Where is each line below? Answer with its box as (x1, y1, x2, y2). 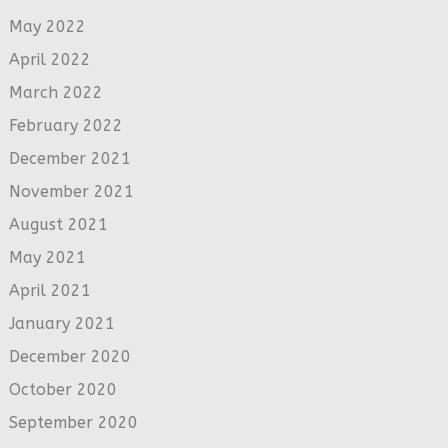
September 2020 (8, 412, 138, 432)
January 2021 (8, 313, 115, 333)
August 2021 (8, 214, 108, 234)
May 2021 (8, 247, 86, 267)
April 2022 (8, 49, 91, 69)
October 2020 (8, 379, 117, 399)
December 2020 (8, 346, 131, 366)
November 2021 (8, 181, 134, 201)
